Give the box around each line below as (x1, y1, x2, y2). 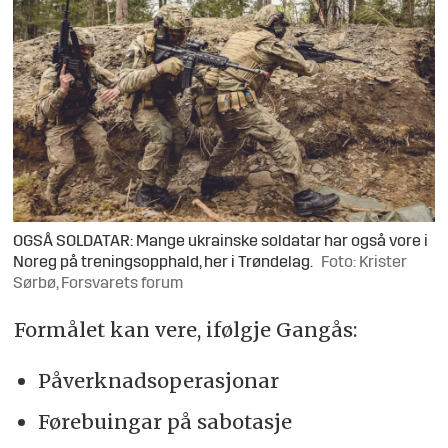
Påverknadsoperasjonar (37, 368, 279, 394)
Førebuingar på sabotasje (37, 409, 292, 435)
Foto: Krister (321, 255, 408, 272)
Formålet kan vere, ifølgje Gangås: (13, 317, 357, 343)
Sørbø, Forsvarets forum (13, 276, 184, 293)
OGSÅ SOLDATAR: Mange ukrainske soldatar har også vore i (13, 234, 429, 251)
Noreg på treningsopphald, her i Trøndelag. (13, 255, 314, 272)
